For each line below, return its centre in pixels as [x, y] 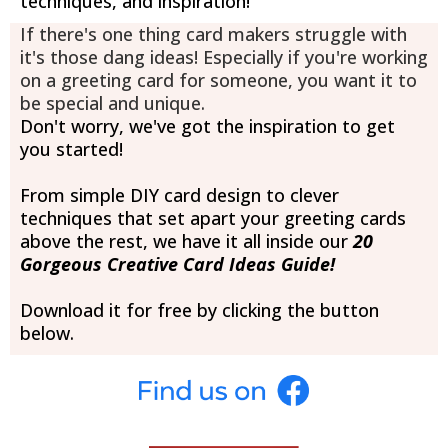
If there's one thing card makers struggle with [213, 33]
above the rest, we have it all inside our [184, 240]
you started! [71, 148]
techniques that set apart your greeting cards [213, 217]
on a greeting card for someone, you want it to [218, 79]
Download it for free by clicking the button [199, 309]
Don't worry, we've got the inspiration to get [207, 125]
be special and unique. [112, 102]
